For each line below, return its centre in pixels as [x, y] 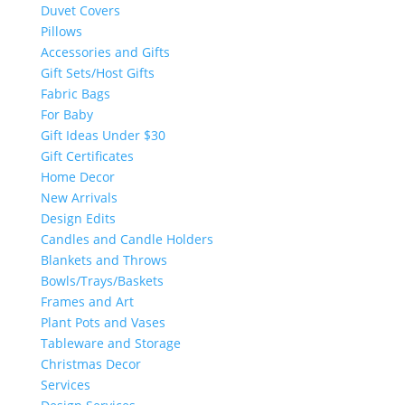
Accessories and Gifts [105, 52]
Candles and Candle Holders [127, 239]
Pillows [61, 31]
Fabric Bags [75, 94]
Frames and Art [87, 301]
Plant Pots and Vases [103, 322]
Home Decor [77, 177]
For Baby [66, 114]
